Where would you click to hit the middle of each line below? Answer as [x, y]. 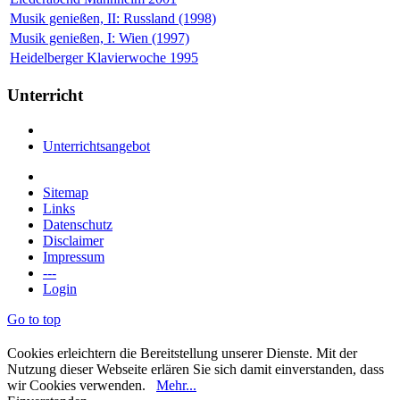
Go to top [34, 319]
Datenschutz [78, 224]
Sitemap [66, 192]
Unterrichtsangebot [96, 146]
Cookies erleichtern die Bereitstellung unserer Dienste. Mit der [182, 353]
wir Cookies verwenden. [82, 385]
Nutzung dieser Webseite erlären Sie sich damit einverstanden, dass [196, 369]
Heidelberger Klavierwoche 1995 [104, 58]
